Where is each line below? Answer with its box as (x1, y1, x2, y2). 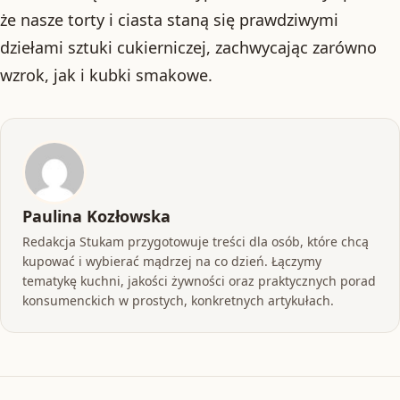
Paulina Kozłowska (22, 205, 171, 227)
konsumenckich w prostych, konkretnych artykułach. (22, 292, 334, 309)
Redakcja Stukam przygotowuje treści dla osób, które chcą (22, 233, 369, 250)
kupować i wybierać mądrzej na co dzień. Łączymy (22, 253, 321, 270)
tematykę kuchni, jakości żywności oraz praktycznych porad (22, 272, 376, 289)
